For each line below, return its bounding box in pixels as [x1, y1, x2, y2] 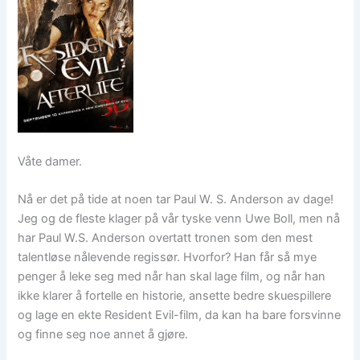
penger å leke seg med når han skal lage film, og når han [18, 268, 326, 284]
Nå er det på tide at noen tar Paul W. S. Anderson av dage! [18, 191, 334, 207]
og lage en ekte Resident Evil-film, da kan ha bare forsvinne [18, 307, 342, 322]
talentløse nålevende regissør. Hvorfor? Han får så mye [18, 249, 317, 264]
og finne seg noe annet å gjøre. [18, 326, 189, 342]
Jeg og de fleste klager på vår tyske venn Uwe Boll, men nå [18, 211, 341, 226]
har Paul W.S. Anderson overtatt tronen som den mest [18, 230, 313, 245]
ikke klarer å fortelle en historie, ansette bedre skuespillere [18, 288, 332, 303]
